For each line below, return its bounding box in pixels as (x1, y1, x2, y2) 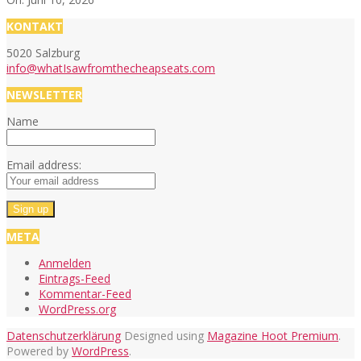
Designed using (121, 327, 207, 343)
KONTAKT (6, 18, 63, 34)
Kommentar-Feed (39, 285, 131, 301)
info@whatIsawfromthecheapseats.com (6, 60, 215, 76)
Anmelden (39, 255, 91, 271)
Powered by (6, 342, 72, 359)
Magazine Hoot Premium (207, 327, 338, 343)
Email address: (6, 156, 81, 172)
